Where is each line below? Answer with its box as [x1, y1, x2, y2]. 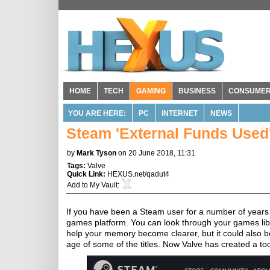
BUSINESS [178, 87, 216, 95]
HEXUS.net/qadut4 [107, 170, 169, 178]
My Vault [90, 181, 118, 189]
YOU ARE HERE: [68, 109, 126, 118]
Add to [67, 181, 90, 189]
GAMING [136, 87, 166, 95]
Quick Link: [67, 170, 107, 178]
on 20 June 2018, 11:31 [118, 149, 195, 157]
